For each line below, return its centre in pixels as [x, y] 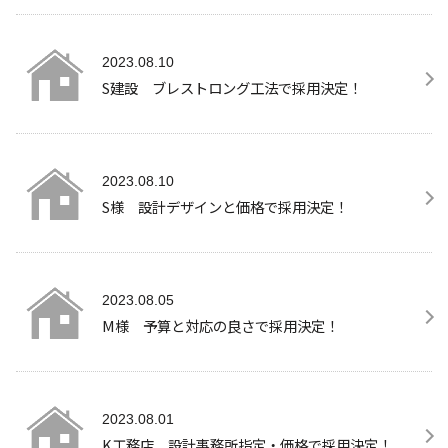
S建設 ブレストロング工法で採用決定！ [232, 87]
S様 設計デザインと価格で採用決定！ [225, 206]
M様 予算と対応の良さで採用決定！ [220, 325]
